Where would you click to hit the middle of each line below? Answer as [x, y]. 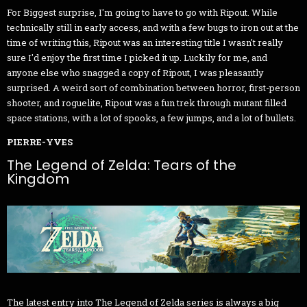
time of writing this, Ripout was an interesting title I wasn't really [145, 43]
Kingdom [38, 179]
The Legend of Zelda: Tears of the [122, 165]
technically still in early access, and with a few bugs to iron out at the [153, 28]
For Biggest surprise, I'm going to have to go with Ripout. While [142, 13]
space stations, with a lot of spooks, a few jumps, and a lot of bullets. [151, 118]
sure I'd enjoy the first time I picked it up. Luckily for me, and [137, 58]
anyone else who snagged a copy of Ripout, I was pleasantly [135, 73]
